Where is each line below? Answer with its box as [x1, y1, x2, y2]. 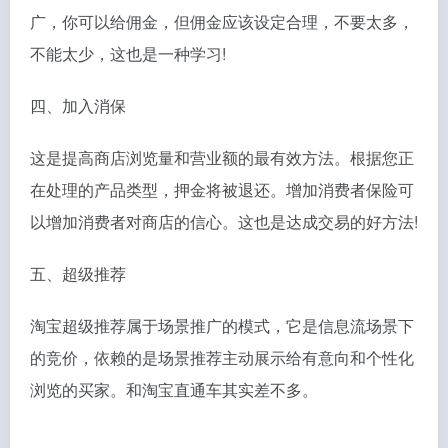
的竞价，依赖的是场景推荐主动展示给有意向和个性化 [30, 346, 414, 369]
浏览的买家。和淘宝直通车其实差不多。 [30, 378, 318, 401]
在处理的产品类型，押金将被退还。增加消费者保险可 [30, 178, 414, 201]
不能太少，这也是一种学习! [30, 42, 226, 65]
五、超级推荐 [30, 262, 126, 285]
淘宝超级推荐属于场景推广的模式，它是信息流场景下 [30, 314, 414, 337]
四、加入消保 [30, 94, 126, 117]
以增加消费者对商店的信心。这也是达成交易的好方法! [30, 210, 418, 233]
